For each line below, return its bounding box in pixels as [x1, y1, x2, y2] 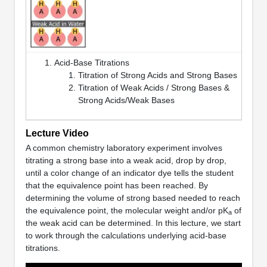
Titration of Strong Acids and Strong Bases [77, 70, 237, 80]
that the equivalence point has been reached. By [25, 180, 208, 190]
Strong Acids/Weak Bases [77, 95, 175, 105]
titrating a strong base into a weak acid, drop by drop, [25, 155, 226, 165]
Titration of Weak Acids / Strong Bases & [77, 82, 229, 92]
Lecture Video [25, 128, 89, 138]
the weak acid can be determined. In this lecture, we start [25, 218, 241, 228]
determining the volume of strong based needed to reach [25, 193, 240, 203]
